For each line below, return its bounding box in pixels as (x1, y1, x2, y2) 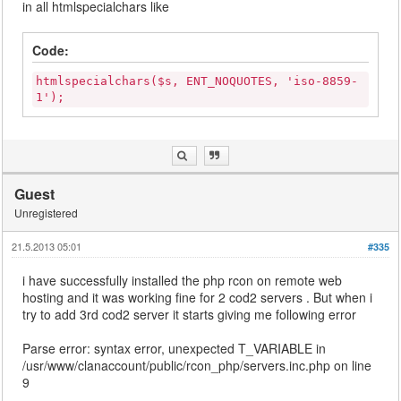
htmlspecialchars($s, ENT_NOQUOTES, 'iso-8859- (36, 74, 359, 89)
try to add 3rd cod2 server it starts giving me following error (22, 305, 357, 324)
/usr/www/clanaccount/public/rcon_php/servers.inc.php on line (22, 356, 372, 375)
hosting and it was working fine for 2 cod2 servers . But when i (22, 288, 373, 307)
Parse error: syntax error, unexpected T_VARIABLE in (22, 339, 327, 358)
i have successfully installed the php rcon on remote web (22, 271, 343, 290)
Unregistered (14, 205, 79, 221)
